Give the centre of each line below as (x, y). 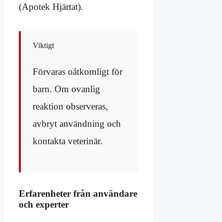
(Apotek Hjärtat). (51, 7)
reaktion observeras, (70, 107)
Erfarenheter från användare (78, 194)
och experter (44, 205)
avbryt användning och (77, 124)
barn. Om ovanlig (66, 89)
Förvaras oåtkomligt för (78, 72)
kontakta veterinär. (68, 141)
